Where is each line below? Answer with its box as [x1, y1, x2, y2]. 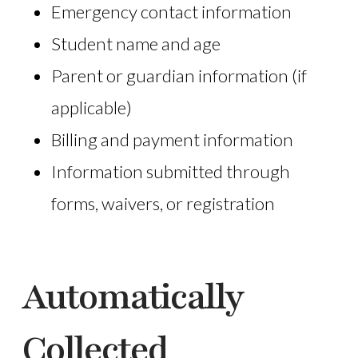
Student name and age [50, 33, 221, 55]
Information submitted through [50, 161, 290, 183]
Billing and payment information [50, 129, 293, 151]
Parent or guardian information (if [50, 65, 307, 87]
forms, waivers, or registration [50, 193, 275, 215]
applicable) [50, 97, 132, 119]
